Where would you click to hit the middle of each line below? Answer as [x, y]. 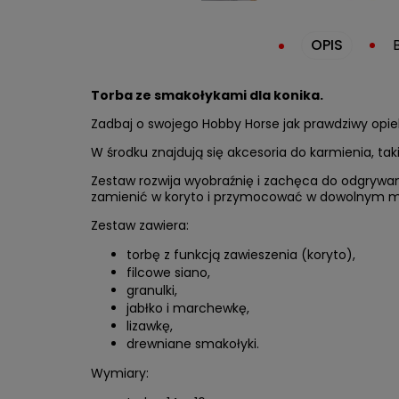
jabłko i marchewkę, [188, 308]
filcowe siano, [168, 273]
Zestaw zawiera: [140, 225]
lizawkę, [150, 326]
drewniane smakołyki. [193, 344]
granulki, [152, 290]
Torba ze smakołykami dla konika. [207, 95]
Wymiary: [120, 373]
